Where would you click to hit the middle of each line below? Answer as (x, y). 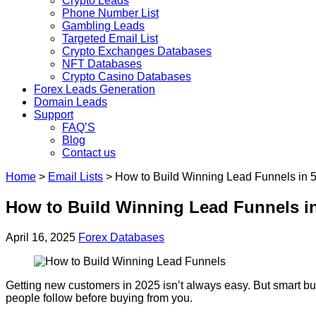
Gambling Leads (103, 26)
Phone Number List (110, 13)
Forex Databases (121, 238)
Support (54, 115)
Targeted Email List (110, 39)
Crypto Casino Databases (127, 77)
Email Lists (75, 177)
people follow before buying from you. (99, 298)
